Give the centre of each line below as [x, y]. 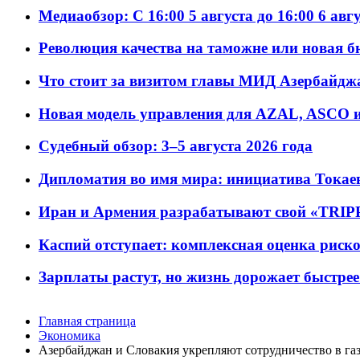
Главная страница [87, 321]
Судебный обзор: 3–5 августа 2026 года [176, 146]
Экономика [70, 336]
